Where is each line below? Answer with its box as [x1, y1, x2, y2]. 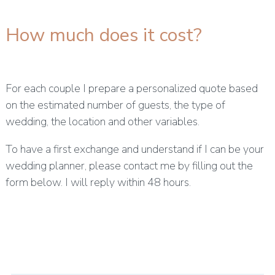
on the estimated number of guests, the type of [5, 98, 225, 113]
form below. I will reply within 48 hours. [5, 175, 191, 190]
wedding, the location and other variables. [5, 114, 202, 130]
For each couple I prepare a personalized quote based [5, 81, 258, 96]
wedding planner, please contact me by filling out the [5, 158, 253, 174]
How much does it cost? [5, 23, 202, 48]
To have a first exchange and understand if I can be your [5, 142, 264, 157]
